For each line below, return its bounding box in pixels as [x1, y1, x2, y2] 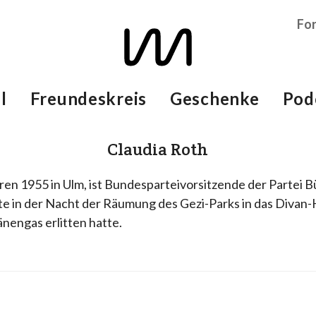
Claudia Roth [107, 138, 209, 160]
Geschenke [170, 88, 260, 109]
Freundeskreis [30, 88, 147, 109]
